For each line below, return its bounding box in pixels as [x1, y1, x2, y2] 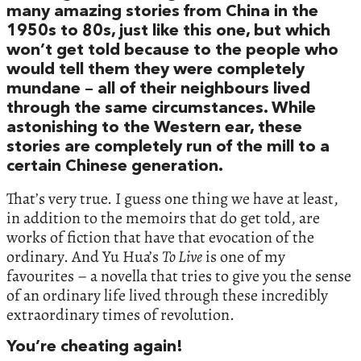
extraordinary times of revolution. [6, 304, 234, 326]
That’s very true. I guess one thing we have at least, [6, 188, 338, 210]
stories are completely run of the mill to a [6, 139, 330, 156]
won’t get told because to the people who [6, 43, 338, 60]
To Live [162, 246, 202, 268]
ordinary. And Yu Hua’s [6, 246, 162, 268]
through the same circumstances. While [6, 101, 316, 118]
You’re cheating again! [6, 339, 183, 356]
